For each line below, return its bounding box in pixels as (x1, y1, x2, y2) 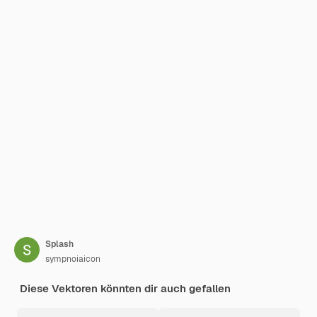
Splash (45, 238, 74, 250)
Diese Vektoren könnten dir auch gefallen (20, 282, 231, 295)
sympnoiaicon (45, 253, 100, 265)
